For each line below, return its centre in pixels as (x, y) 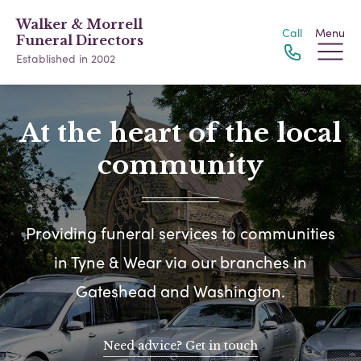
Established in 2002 (66, 58)
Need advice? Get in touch (180, 346)
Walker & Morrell (79, 24)
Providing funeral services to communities (180, 233)
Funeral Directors (80, 40)
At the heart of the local (180, 133)
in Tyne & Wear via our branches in (180, 262)
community (180, 165)
